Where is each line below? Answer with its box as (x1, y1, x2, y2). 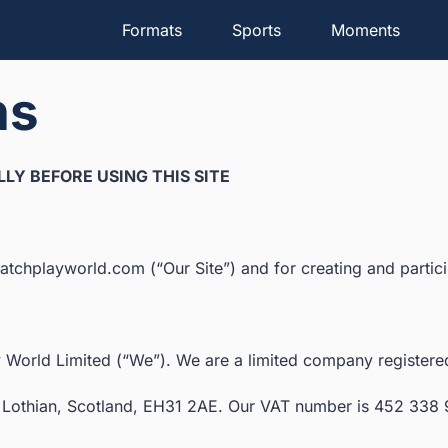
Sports (232, 20, 281, 40)
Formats (122, 20, 182, 40)
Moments (331, 20, 400, 40)
